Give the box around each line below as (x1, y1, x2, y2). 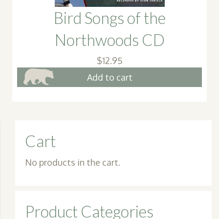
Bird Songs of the (53, 8, 166, 27)
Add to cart (87, 72, 132, 83)
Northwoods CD (54, 30, 165, 49)
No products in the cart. (25, 156, 120, 168)
